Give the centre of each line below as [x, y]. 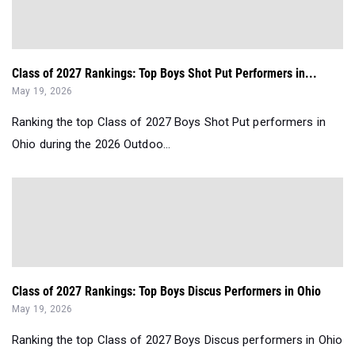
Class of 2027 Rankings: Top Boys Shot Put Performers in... [164, 74]
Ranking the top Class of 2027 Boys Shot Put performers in [169, 122]
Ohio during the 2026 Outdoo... [92, 145]
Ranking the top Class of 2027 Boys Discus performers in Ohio [177, 340]
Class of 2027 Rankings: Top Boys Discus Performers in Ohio [166, 292]
